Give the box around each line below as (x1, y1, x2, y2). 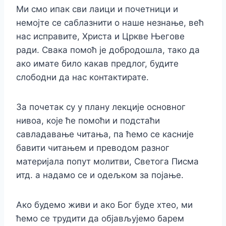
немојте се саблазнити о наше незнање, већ (16, 17, 204, 28)
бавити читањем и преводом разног (16, 142, 169, 153)
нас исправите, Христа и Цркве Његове (16, 31, 185, 41)
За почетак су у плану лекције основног (16, 101, 186, 112)
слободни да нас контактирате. (16, 72, 149, 82)
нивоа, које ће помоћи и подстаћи (16, 115, 160, 126)
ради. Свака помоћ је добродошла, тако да (16, 44, 200, 55)
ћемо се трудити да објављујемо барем (16, 213, 184, 223)
